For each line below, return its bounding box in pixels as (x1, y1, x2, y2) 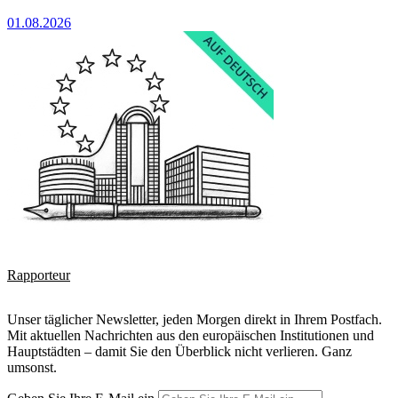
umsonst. (7, 360, 57, 376)
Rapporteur (7, 267, 70, 283)
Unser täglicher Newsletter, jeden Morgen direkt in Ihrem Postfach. (7, 312, 382, 328)
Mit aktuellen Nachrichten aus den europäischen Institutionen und (7, 328, 374, 344)
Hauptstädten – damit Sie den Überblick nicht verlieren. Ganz (7, 344, 352, 360)
